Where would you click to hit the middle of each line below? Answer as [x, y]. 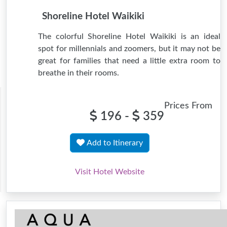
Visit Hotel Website [110, 172]
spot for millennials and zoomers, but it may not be [129, 49]
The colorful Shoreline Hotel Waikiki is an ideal [129, 36]
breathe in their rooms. [79, 73]
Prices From [188, 106]
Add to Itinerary [115, 143]
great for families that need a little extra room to [129, 61]
